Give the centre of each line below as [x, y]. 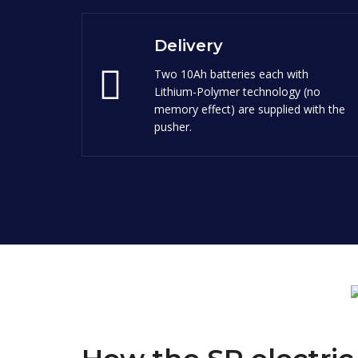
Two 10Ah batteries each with [231, 74]
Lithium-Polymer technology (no [237, 91]
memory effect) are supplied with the [250, 109]
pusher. [173, 126]
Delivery [189, 45]
